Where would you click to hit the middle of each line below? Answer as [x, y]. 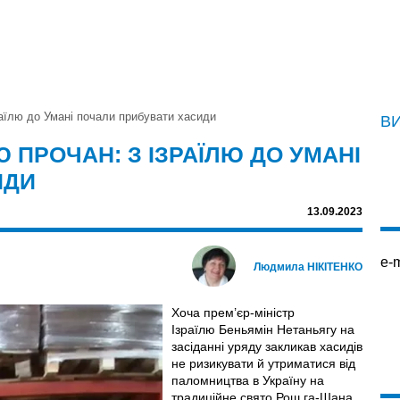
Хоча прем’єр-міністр [233, 312]
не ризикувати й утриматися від [263, 363]
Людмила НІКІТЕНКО [308, 267]
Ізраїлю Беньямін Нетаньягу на [262, 329]
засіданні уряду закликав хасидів [267, 346]
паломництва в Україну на [247, 380]
